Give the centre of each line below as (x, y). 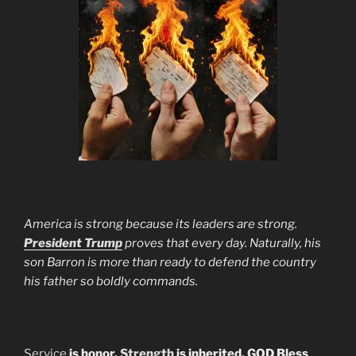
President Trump (73, 243)
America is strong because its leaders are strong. (161, 224)
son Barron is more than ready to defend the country (170, 262)
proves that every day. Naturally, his (222, 243)
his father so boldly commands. (111, 281)
